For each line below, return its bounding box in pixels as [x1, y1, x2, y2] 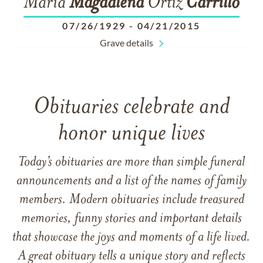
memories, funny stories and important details [21, 212, 242, 226]
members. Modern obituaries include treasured [19, 193, 244, 207]
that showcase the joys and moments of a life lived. [12, 231, 251, 245]
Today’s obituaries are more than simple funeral [18, 156, 245, 170]
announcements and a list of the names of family [16, 174, 247, 188]
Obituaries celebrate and [33, 96, 230, 119]
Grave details [99, 37, 153, 48]
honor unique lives [58, 123, 205, 146]
